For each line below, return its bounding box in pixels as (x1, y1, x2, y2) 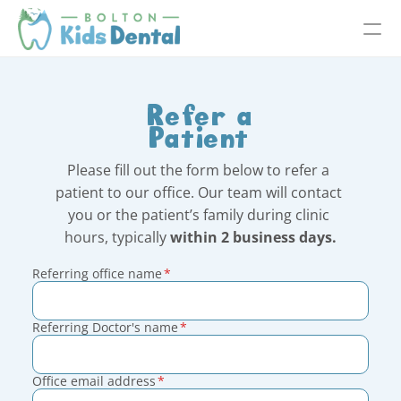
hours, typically (64, 227, 170, 247)
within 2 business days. (169, 227, 337, 247)
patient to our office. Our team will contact (55, 183, 342, 202)
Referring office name (32, 265, 162, 282)
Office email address (32, 372, 156, 389)
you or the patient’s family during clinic (67, 205, 329, 225)
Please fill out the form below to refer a (67, 160, 330, 180)
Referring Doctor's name (32, 319, 178, 336)
